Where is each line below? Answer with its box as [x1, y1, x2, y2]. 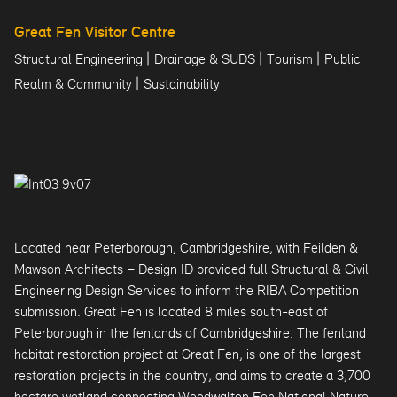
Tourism [267, 51, 313, 67]
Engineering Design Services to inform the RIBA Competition [14, 282, 359, 299]
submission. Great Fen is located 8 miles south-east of [14, 303, 328, 320]
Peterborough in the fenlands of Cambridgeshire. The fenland [14, 324, 366, 341]
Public [324, 51, 361, 67]
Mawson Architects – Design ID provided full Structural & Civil [14, 261, 369, 277]
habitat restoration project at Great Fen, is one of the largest [14, 346, 361, 362]
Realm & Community [14, 75, 132, 92]
